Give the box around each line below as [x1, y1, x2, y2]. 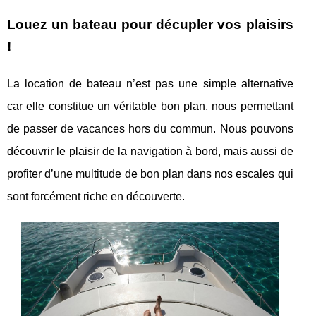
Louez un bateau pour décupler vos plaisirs [7, 17, 293, 32]
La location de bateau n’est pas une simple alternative [7, 78, 293, 90]
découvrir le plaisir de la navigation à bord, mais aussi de [7, 145, 293, 157]
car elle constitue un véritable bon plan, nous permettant [7, 100, 293, 112]
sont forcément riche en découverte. [7, 190, 185, 202]
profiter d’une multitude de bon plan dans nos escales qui [7, 168, 293, 180]
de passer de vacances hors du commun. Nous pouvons [7, 123, 293, 135]
